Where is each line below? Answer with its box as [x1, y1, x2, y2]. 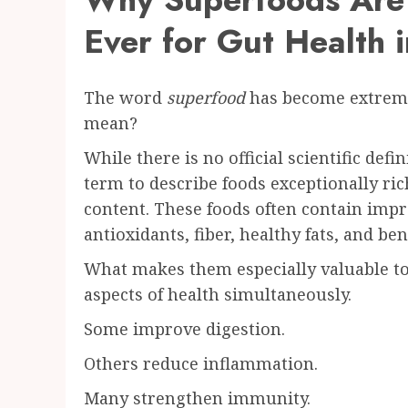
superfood [167, 87, 245, 109]
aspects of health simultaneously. [84, 283, 352, 306]
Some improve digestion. [84, 318, 285, 341]
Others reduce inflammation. [84, 352, 318, 375]
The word [84, 87, 167, 109]
